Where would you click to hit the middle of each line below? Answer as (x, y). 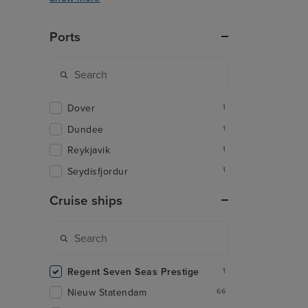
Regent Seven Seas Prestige (133, 272)
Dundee (86, 129)
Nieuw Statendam (107, 293)
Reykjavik (89, 151)
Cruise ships (86, 200)
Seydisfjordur (98, 171)
